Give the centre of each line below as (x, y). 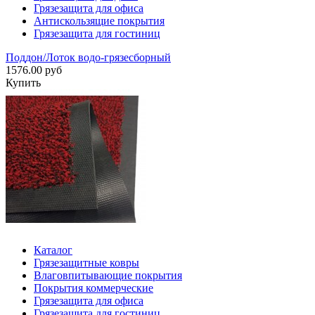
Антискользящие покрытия (99, 21)
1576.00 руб (34, 70)
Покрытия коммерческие (94, 288)
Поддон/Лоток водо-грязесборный (88, 58)
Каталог (53, 250)
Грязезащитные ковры (86, 263)
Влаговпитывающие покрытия (108, 276)
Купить (23, 83)
